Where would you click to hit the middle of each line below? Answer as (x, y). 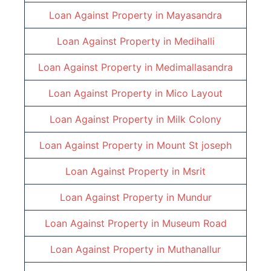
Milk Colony (194, 119)
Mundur (194, 198)
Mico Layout (194, 93)
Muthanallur (194, 250)
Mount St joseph (194, 145)
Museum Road (194, 224)
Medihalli (194, 41)
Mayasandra (194, 15)
